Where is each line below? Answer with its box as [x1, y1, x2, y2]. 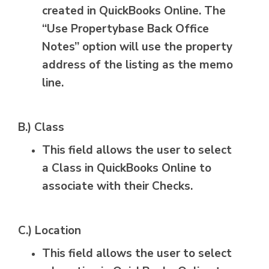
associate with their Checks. [42, 178, 193, 195]
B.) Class [18, 119, 64, 136]
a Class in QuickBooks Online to [42, 160, 211, 177]
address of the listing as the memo [42, 57, 233, 73]
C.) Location [18, 223, 81, 239]
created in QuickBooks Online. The [42, 3, 226, 19]
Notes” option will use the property [42, 39, 232, 55]
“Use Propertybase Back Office [42, 21, 209, 37]
